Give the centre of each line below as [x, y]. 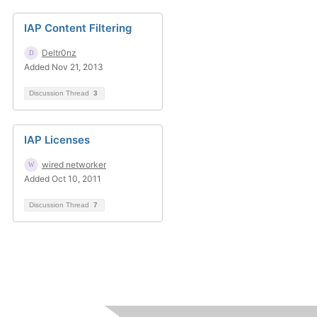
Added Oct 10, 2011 [63, 179]
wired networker [74, 165]
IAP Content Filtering [78, 28]
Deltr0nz [59, 53]
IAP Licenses [57, 140]
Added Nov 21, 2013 [64, 67]
